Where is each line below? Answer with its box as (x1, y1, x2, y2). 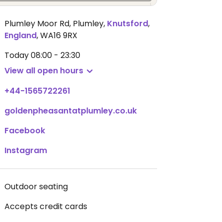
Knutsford (107, 18, 148, 29)
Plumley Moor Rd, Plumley (4, 18, 104, 29)
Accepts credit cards (4, 201, 87, 212)
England (4, 30, 37, 41)
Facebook (4, 125, 45, 136)
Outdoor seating (4, 181, 68, 192)
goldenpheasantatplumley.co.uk (4, 105, 137, 116)
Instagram (4, 145, 47, 156)
